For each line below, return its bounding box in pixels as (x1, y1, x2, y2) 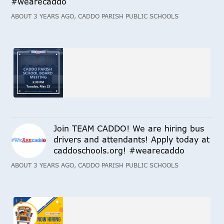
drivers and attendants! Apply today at (53, 133, 210, 145)
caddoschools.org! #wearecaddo (53, 144, 185, 156)
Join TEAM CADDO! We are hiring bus (53, 122, 204, 134)
